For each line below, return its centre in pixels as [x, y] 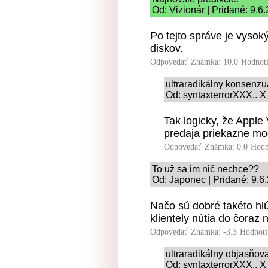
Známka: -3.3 [214, 232]
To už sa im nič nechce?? [205, 169]
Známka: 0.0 [226, 147]
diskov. [167, 48]
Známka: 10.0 [214, 62]
